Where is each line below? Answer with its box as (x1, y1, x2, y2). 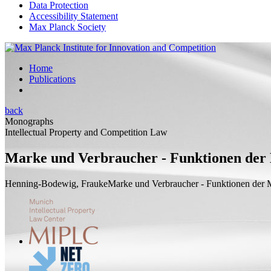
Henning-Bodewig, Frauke (5, 178, 108, 189)
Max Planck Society (29, 22, 106, 32)
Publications (29, 74, 76, 84)
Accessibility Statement (29, 11, 118, 21)
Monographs (5, 116, 53, 126)
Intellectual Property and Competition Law (5, 127, 168, 137)
